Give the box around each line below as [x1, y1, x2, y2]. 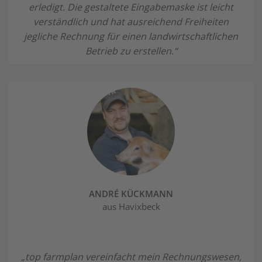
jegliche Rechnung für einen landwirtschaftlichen [24, 29, 238, 43]
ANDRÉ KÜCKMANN [89, 187, 173, 199]
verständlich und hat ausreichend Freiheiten [33, 15, 229, 28]
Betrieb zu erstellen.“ [85, 44, 177, 57]
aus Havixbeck [102, 200, 160, 212]
